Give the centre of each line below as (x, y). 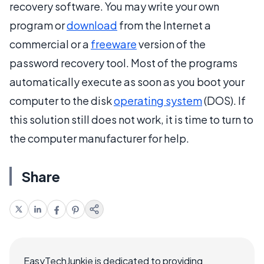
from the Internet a (164, 25)
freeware (114, 44)
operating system (158, 101)
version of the (171, 44)
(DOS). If (224, 101)
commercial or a (50, 44)
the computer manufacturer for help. (99, 138)
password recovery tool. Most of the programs (123, 63)
